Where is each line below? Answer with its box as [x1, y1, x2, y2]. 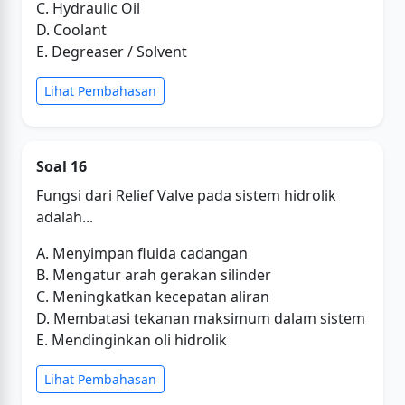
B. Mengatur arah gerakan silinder [36, 265, 271, 285]
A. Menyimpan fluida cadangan [36, 243, 248, 263]
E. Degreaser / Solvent [36, 42, 187, 61]
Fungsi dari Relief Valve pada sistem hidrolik [36, 185, 336, 205]
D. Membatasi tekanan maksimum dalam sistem [36, 308, 365, 328]
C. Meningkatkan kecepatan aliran [36, 287, 269, 306]
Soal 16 [36, 156, 87, 176]
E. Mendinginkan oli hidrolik [36, 330, 227, 350]
